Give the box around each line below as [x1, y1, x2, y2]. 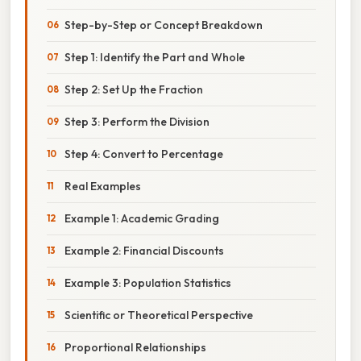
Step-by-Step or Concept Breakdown [64, 17, 263, 32]
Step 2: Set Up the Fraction [64, 81, 203, 97]
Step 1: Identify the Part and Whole [64, 49, 245, 64]
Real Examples [64, 178, 141, 193]
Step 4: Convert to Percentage [64, 146, 223, 161]
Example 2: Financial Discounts [64, 243, 224, 258]
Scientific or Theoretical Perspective [64, 307, 253, 322]
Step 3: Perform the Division [64, 114, 210, 129]
